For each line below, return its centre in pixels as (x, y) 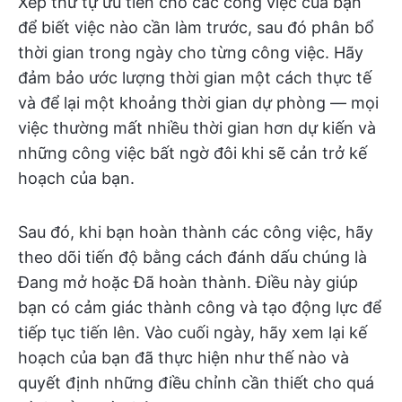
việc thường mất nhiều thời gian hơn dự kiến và (197, 127)
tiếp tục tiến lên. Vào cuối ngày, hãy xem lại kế (192, 332)
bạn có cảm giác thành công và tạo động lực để (200, 307)
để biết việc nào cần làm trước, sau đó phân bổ (196, 27)
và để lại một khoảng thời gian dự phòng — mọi (198, 102)
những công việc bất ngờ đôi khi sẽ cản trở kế (192, 153)
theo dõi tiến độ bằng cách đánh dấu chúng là (192, 257)
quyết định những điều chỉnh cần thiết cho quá (196, 382)
